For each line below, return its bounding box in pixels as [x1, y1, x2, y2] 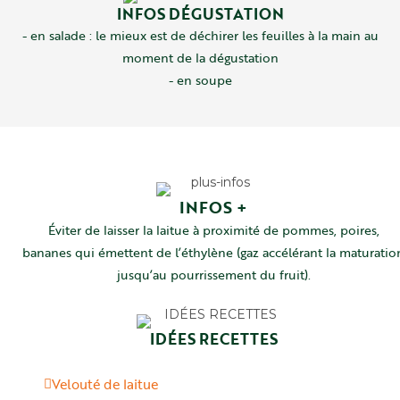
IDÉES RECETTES [149, 328, 278, 350]
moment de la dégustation [121, 48, 279, 67]
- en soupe [168, 71, 232, 89]
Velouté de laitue [52, 374, 158, 394]
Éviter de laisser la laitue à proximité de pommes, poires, [47, 221, 379, 239]
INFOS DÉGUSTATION [116, 3, 284, 25]
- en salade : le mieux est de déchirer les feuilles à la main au [21, 26, 379, 45]
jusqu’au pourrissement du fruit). [116, 265, 311, 284]
